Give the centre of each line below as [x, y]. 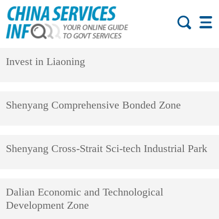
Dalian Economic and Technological [85, 192]
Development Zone [48, 206]
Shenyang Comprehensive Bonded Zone [94, 105]
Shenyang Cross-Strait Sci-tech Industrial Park [107, 149]
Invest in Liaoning [46, 62]
